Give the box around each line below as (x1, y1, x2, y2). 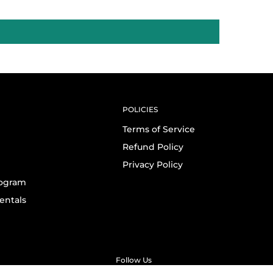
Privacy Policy (122, 158, 183, 170)
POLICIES (122, 104, 158, 114)
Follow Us (116, 255, 152, 264)
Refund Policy (122, 141, 183, 152)
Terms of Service (122, 123, 195, 135)
